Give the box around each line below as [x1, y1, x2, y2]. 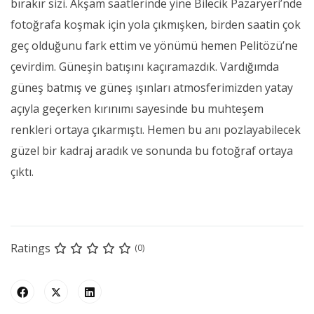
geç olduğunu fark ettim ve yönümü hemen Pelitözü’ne [11, 37, 298, 53]
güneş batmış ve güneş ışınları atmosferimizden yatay [11, 79, 293, 95]
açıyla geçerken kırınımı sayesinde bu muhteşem [11, 100, 264, 116]
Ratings [11, 240, 50, 256]
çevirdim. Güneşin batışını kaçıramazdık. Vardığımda [11, 58, 279, 74]
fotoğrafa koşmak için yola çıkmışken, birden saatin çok [11, 16, 301, 32]
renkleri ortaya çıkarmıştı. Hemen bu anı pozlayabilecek [11, 121, 301, 137]
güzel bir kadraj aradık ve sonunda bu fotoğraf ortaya [11, 142, 293, 158]
